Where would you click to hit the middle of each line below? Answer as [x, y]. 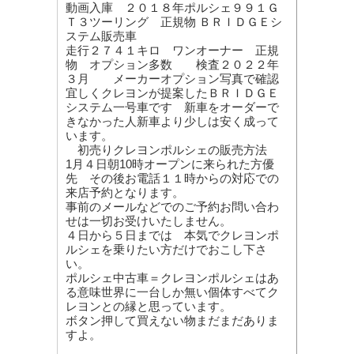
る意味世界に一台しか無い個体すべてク [172, 292]
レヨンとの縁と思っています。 [149, 306]
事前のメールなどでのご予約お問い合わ [172, 207]
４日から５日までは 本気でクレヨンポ [172, 235]
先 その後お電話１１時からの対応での [172, 178]
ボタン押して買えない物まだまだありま [172, 320]
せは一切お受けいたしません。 [149, 221]
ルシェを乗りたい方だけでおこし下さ [166, 249]
